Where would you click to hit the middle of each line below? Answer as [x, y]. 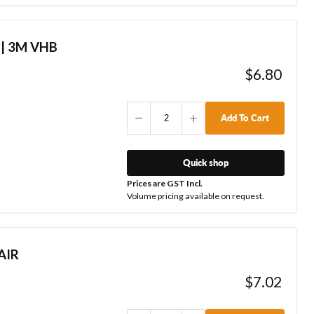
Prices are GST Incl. [164, 184]
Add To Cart [245, 118]
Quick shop [205, 163]
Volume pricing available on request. [195, 196]
